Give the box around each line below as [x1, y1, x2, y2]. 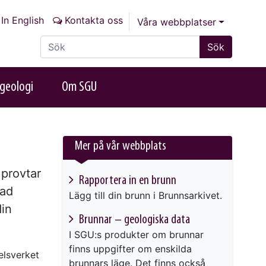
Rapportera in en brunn [77, 174, 176, 188]
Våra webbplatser [137, 16, 217, 28]
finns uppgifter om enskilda [69, 243, 192, 255]
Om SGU [62, 80, 97, 94]
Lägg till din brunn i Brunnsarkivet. [69, 189, 222, 202]
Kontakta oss [65, 14, 123, 26]
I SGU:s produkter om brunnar [69, 229, 204, 241]
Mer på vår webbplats [75, 139, 166, 153]
